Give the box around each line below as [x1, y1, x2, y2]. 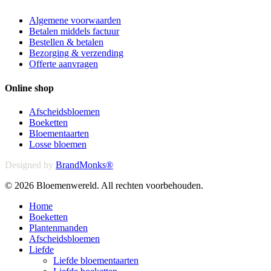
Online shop [5, 82, 54, 93]
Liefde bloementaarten [53, 255, 139, 266]
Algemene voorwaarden [29, 15, 121, 26]
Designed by [5, 160, 53, 170]
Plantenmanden [29, 223, 88, 233]
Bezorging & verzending [29, 48, 123, 59]
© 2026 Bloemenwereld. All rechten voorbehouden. [5, 180, 203, 191]
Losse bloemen [29, 139, 87, 149]
